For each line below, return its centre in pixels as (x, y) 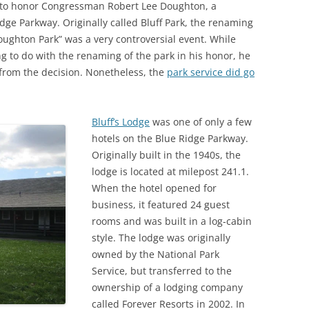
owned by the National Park (156, 255)
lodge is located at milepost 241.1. (170, 172)
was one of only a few (201, 122)
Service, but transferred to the (162, 271)
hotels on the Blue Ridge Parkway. (170, 139)
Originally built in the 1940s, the (166, 155)
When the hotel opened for (154, 188)
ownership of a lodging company (167, 288)
